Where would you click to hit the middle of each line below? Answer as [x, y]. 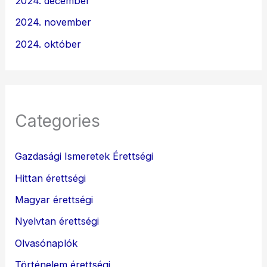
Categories [58, 121]
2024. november [53, 22]
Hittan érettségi [51, 178]
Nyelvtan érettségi [57, 221]
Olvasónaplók [46, 243]
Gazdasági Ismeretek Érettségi [84, 156]
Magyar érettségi [54, 200]
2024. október [48, 44]
